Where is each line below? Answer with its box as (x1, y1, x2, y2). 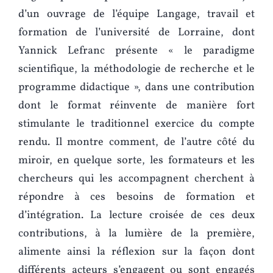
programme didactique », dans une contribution (18, 80, 255, 96)
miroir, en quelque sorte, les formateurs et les (18, 153, 255, 169)
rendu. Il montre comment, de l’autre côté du (18, 135, 255, 151)
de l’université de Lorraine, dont (75, 25, 255, 41)
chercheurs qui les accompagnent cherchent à (18, 171, 255, 187)
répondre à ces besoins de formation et (18, 190, 255, 205)
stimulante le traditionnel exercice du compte (18, 116, 255, 132)
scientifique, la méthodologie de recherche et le (18, 62, 255, 77)
